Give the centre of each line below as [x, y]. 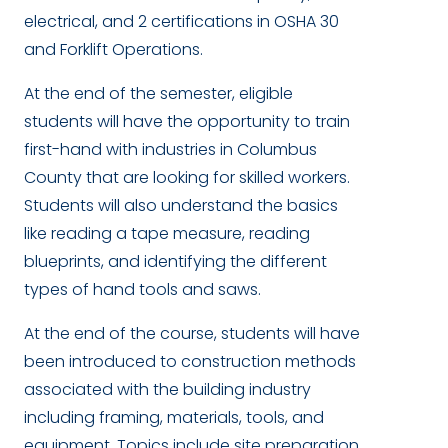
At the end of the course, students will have [192, 333]
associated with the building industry [167, 389]
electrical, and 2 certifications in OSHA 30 [181, 21]
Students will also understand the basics [181, 205]
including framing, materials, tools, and [174, 417]
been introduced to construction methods [190, 361]
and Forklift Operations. [113, 49]
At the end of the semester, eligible [158, 93]
